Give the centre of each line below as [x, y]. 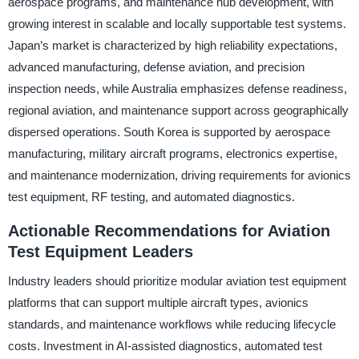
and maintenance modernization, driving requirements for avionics [179, 175]
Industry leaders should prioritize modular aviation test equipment [177, 280]
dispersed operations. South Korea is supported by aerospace [169, 132]
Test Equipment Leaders [100, 252]
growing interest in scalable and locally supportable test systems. [177, 24]
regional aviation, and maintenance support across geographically [178, 111]
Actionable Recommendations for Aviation [169, 231]
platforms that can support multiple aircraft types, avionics [158, 302]
